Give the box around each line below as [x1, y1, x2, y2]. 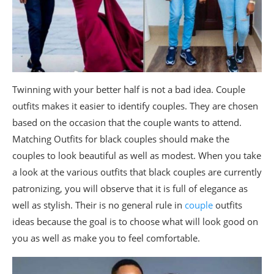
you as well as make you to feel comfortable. [12, 232, 200, 245]
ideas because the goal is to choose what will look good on [12, 215, 258, 228]
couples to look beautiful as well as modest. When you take [12, 149, 261, 162]
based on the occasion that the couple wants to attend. [12, 116, 242, 129]
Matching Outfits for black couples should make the [12, 133, 229, 146]
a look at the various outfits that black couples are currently [12, 166, 262, 179]
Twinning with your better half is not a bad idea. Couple [12, 83, 245, 96]
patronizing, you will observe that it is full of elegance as [12, 182, 248, 195]
